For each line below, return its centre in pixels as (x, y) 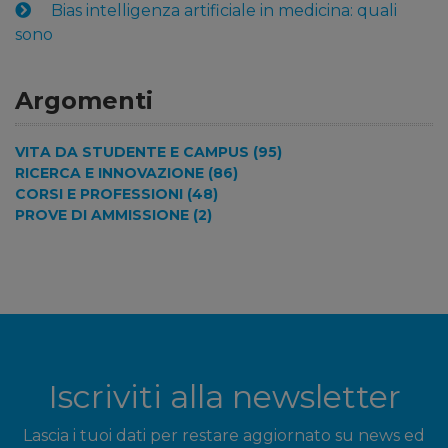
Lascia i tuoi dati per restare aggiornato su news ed (224, 436)
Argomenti (84, 101)
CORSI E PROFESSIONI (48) (116, 194)
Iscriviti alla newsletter (224, 397)
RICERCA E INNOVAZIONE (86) (126, 173)
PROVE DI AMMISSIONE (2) (113, 215)
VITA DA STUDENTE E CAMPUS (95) (148, 152)
